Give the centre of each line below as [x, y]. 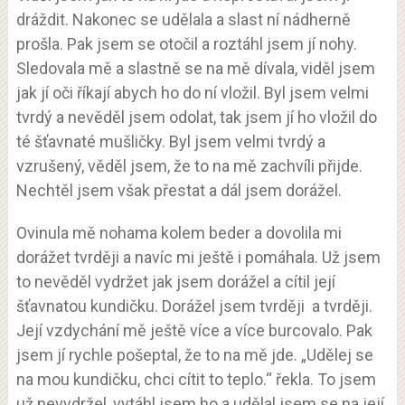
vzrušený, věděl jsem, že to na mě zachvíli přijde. [189, 166]
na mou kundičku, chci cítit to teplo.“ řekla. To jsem [196, 379]
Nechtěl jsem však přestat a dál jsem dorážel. [179, 190]
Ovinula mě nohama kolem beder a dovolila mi [179, 233]
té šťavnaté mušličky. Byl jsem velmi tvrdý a [170, 141]
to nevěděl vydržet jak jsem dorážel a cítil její [175, 282]
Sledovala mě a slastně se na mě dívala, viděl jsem [195, 68]
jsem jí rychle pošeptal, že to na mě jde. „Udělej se [194, 355]
